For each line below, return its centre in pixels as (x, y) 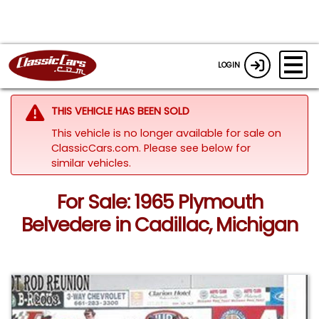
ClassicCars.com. (97, 148)
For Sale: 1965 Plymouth (159, 202)
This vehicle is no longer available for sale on (166, 133)
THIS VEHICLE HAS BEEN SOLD (120, 111)
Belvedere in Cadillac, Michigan (159, 225)
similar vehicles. (91, 163)
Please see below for (197, 148)
